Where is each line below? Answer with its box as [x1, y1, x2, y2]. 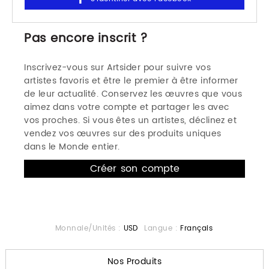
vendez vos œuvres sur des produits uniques [24, 127, 222, 141]
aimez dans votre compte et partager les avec [24, 100, 229, 115]
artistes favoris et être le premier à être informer [24, 74, 238, 88]
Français [180, 222, 213, 234]
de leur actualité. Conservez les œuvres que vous [24, 87, 243, 101]
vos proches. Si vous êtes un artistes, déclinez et [24, 113, 237, 128]
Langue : [144, 222, 178, 234]
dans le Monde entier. [24, 140, 120, 154]
